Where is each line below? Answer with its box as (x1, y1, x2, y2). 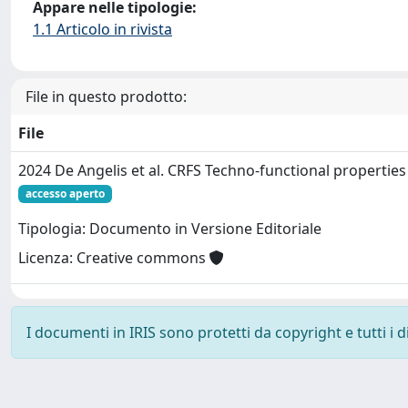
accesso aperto (25, 185, 105, 201)
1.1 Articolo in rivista (33, 18, 172, 39)
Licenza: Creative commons (18, 248, 209, 269)
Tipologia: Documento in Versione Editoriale (18, 219, 321, 240)
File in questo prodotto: (25, 86, 187, 107)
